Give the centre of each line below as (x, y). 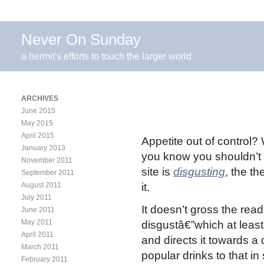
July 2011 (37, 197)
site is (157, 171)
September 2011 (48, 172)
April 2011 (37, 234)
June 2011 (38, 209)
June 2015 (38, 110)
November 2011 (47, 160)
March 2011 (40, 247)
